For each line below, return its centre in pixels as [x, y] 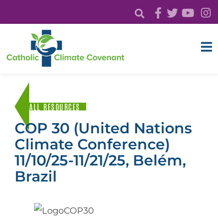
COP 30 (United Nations [103, 128]
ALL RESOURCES [55, 106]
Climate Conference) [92, 144]
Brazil [36, 176]
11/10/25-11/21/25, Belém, [100, 160]
